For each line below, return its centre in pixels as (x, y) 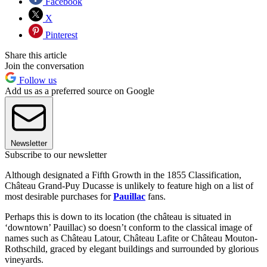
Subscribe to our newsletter (56, 155)
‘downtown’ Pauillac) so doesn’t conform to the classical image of (128, 228)
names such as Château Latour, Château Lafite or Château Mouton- (131, 238)
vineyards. (24, 260)
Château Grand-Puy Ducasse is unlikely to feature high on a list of (129, 186)
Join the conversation (44, 66)
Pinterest (60, 35)
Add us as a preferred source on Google (80, 91)
